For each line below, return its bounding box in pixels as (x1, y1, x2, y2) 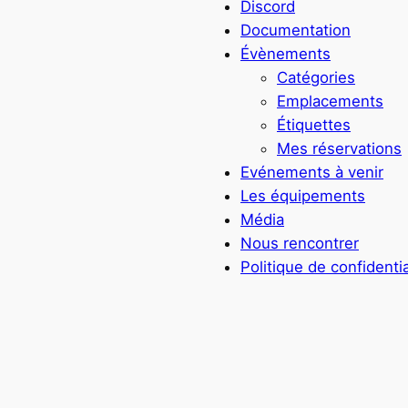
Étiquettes (277, 115, 351, 134)
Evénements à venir (240, 162, 383, 181)
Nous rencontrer (240, 233, 359, 252)
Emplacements (277, 91, 383, 110)
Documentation (240, 20, 351, 39)
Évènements (240, 44, 331, 63)
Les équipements (240, 186, 365, 205)
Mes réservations (277, 138, 402, 158)
